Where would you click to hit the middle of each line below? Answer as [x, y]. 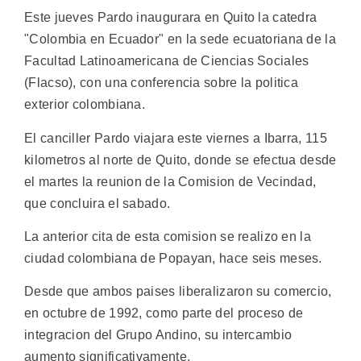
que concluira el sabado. [98, 203]
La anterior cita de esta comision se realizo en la [168, 237]
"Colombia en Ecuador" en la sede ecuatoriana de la [180, 39]
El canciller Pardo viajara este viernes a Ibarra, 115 [176, 138]
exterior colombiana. [85, 105]
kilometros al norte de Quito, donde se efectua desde [180, 160]
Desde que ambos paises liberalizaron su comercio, [178, 292]
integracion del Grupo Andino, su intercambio [158, 335]
